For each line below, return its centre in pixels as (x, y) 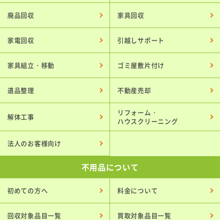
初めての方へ (28, 190)
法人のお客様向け (34, 143)
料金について (138, 190)
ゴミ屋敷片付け (141, 65)
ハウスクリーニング (148, 121)
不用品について (110, 167)
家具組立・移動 (31, 65)
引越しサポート (141, 40)
